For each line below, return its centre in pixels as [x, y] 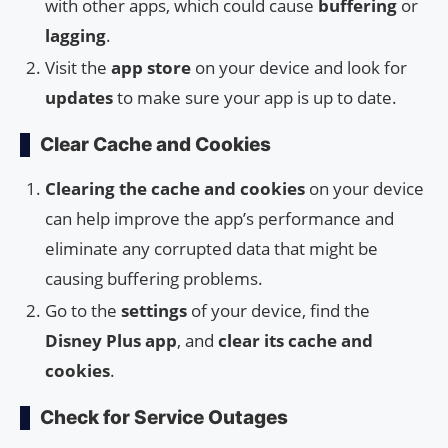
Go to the [83, 310]
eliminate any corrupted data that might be [211, 248]
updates [79, 97]
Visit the [78, 67]
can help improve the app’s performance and [219, 218]
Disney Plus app [111, 340]
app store [151, 67]
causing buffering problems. [154, 278]
